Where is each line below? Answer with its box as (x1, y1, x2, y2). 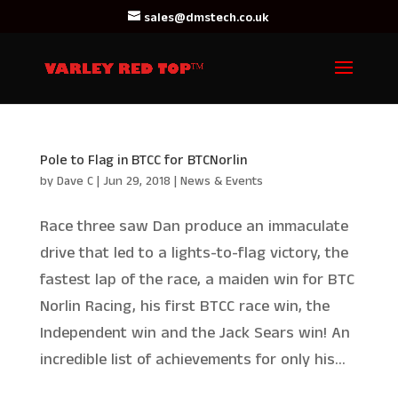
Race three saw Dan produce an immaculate (39, 215, 348, 238)
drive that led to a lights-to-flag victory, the (39, 242, 348, 265)
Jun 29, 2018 (102, 172, 171, 190)
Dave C (56, 172, 93, 190)
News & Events (179, 172, 263, 190)
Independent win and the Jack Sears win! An (39, 322, 350, 345)
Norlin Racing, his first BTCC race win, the (39, 295, 330, 318)
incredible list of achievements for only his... (39, 348, 346, 371)
